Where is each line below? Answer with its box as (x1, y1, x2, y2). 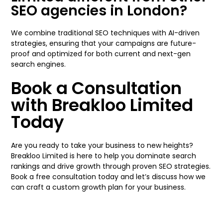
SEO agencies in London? (11, 1, 188, 20)
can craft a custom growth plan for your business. (11, 182, 186, 192)
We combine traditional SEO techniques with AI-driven (11, 28, 200, 38)
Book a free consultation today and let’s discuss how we (11, 172, 206, 182)
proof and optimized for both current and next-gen (11, 49, 191, 59)
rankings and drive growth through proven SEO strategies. (11, 161, 211, 171)
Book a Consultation (11, 76, 182, 100)
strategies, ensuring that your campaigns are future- (11, 38, 197, 48)
